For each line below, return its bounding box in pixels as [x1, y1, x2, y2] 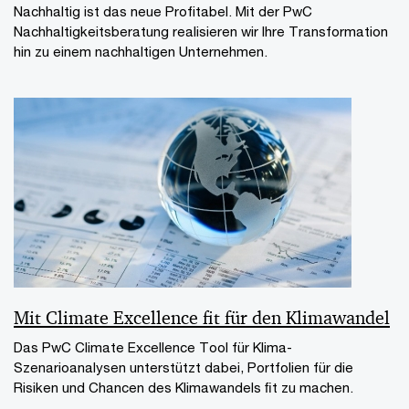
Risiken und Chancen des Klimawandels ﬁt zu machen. [14, 379, 353, 395]
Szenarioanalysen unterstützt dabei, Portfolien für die [14, 359, 353, 375]
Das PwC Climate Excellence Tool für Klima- [14, 339, 292, 355]
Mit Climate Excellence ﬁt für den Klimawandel [14, 306, 390, 330]
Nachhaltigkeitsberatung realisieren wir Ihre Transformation [14, 23, 388, 39]
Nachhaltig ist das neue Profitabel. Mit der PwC [14, 3, 312, 19]
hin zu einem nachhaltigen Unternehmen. [14, 43, 267, 59]
